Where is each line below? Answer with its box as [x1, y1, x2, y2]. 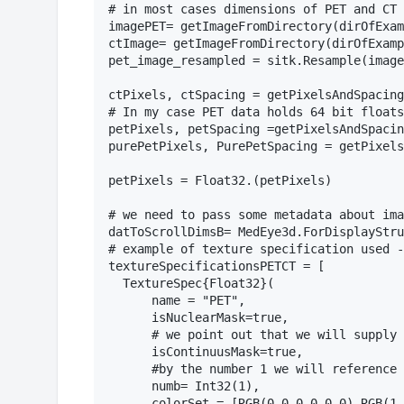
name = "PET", [108, 293, 245, 308]
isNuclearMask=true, [108, 310, 289, 326]
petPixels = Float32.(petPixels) [108, 173, 332, 188]
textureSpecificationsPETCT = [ [108, 259, 325, 274]
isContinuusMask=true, [108, 344, 303, 360]
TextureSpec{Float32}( [108, 276, 274, 291]
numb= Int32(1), [108, 379, 260, 394]
